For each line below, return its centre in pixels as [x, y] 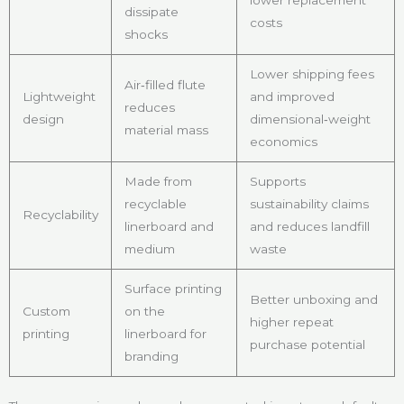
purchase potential [307, 344]
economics [283, 141]
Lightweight [59, 96]
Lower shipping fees [312, 73]
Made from [158, 181]
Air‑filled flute [165, 84]
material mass [166, 129]
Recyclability [60, 214]
